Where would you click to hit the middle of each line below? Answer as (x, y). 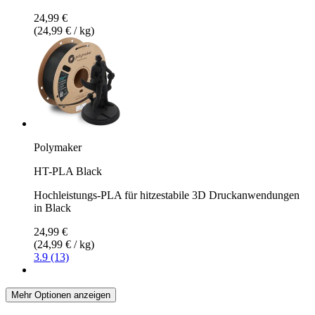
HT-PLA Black (68, 171)
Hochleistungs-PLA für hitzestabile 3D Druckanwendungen (167, 195)
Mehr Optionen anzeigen (61, 295)
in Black (52, 207)
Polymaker (58, 147)
